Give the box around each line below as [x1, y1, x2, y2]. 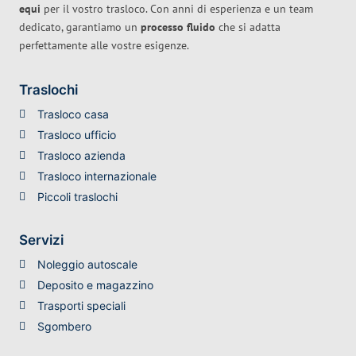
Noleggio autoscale [37, 257, 137, 272]
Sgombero [37, 319, 91, 334]
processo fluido [141, 20, 215, 35]
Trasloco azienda [37, 149, 126, 163]
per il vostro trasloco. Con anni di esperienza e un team [41, 2, 313, 17]
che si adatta [215, 20, 281, 35]
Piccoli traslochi [37, 190, 118, 204]
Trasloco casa [37, 107, 109, 122]
